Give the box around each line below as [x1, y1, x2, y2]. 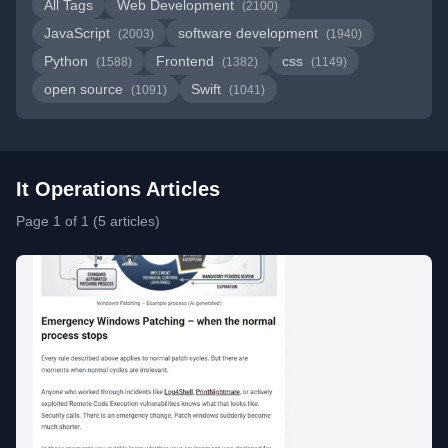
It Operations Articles [16, 178, 220, 200]
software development [178, 25, 322, 41]
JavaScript [44, 25, 114, 41]
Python [44, 53, 92, 69]
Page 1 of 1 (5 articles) [16, 213, 160, 229]
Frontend [156, 53, 218, 69]
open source [44, 81, 127, 97]
